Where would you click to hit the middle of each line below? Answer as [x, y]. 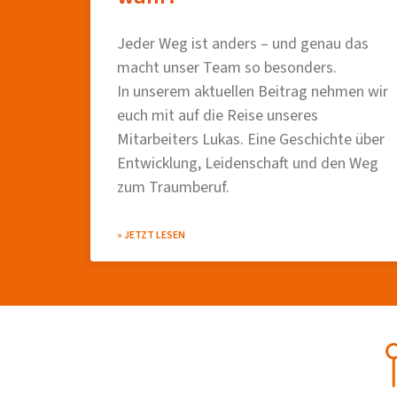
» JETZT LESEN [151, 235]
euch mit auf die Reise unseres [218, 115]
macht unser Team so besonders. [227, 67]
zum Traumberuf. [173, 187]
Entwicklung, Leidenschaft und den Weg [248, 163]
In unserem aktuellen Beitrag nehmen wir [253, 91]
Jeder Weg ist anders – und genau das [243, 43]
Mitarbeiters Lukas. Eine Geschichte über [251, 139]
